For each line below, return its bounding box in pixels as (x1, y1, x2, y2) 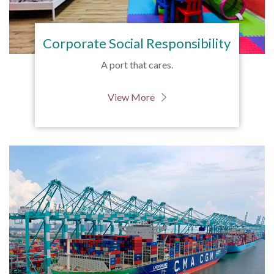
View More (107, 91, 157, 103)
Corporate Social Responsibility (43, 35, 231, 52)
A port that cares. (100, 59, 173, 71)
